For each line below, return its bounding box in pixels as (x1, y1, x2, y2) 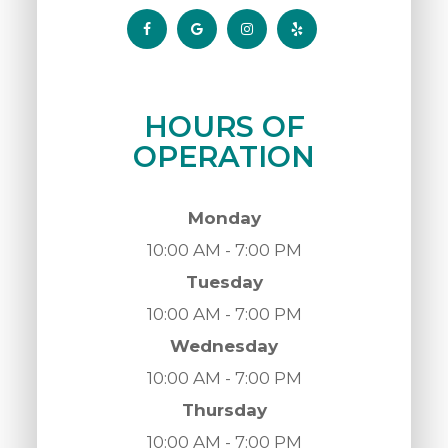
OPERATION (133, 139, 315, 175)
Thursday (181, 400, 267, 421)
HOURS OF (143, 109, 305, 145)
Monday (187, 208, 261, 229)
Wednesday (170, 336, 278, 357)
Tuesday (185, 272, 263, 293)
